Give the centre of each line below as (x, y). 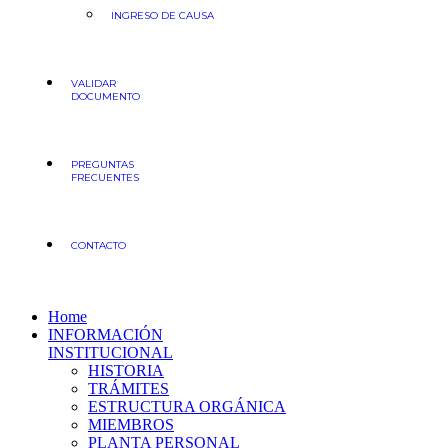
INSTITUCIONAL (110, 352)
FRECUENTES (105, 177)
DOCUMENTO (105, 96)
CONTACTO (98, 245)
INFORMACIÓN (105, 334)
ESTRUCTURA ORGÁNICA (187, 406)
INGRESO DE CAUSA (162, 15)
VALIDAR (93, 83)
